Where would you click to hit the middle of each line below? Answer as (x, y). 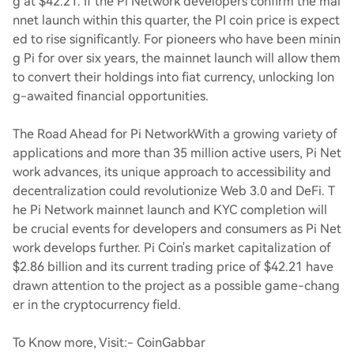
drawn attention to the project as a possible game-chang (176, 286)
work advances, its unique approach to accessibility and (172, 172)
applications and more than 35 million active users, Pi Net (177, 153)
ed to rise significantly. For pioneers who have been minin (177, 39)
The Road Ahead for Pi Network (103, 134)
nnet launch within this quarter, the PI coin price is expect (176, 20)
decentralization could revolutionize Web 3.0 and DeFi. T (174, 191)
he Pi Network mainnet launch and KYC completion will (170, 210)
